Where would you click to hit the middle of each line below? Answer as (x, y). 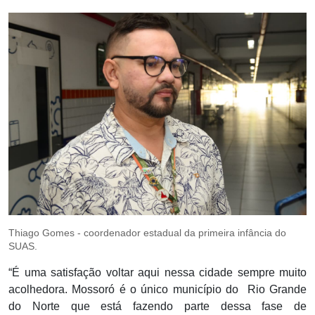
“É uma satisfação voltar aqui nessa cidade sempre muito (157, 273)
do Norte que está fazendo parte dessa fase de (157, 307)
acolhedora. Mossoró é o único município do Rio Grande (157, 290)
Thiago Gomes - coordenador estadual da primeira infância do (147, 233)
